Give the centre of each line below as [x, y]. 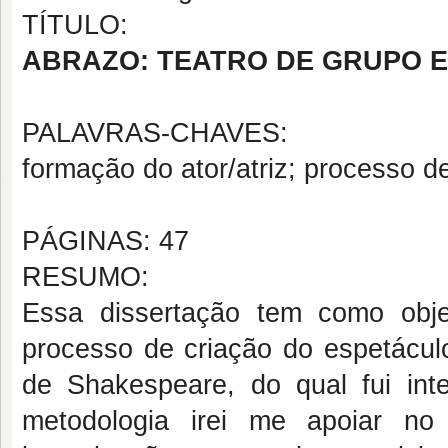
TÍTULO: [75, 25]
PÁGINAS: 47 [105, 241]
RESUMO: [85, 277]
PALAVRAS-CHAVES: [155, 133]
